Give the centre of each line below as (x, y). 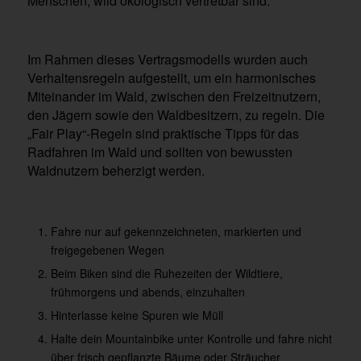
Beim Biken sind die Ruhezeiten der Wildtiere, (166, 274)
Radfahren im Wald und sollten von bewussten (160, 151)
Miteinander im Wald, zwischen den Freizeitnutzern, (174, 96)
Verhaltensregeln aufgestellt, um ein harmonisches (171, 77)
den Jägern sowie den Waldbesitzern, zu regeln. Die (176, 114)
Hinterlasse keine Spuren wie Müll (137, 315)
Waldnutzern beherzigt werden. (116, 170)
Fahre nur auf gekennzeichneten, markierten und (176, 232)
